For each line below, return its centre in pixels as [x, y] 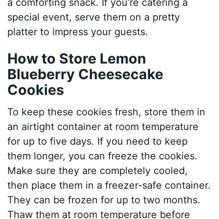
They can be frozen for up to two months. [104, 200]
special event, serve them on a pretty [94, 17]
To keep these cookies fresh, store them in [107, 112]
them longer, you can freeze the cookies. [103, 156]
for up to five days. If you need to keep [98, 142]
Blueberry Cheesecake [86, 74]
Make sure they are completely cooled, [98, 171]
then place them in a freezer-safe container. [109, 186]
